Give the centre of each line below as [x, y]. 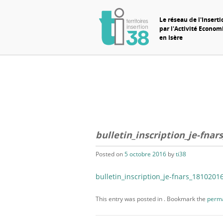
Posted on [110, 154]
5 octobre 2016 [145, 154]
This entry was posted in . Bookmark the [151, 199]
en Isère [171, 37]
